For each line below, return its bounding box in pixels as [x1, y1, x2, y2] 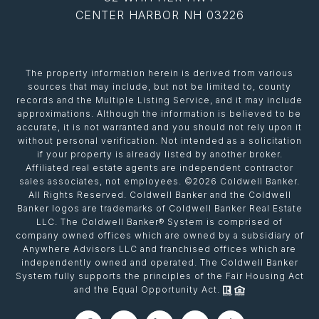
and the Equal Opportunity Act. [74, 283, 223, 295]
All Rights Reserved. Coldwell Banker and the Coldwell [28, 189, 291, 200]
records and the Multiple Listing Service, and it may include [16, 94, 303, 105]
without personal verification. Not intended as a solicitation [17, 135, 302, 146]
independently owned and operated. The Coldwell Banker [21, 256, 298, 268]
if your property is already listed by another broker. [36, 148, 283, 159]
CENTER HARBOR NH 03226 [75, 7, 244, 22]
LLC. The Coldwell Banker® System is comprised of [36, 216, 283, 227]
